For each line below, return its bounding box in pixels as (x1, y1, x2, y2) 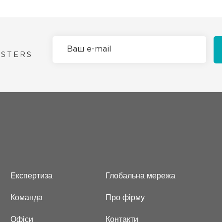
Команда (10, 193, 43, 202)
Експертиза (10, 171, 53, 180)
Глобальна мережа (106, 171, 176, 180)
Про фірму (106, 193, 145, 202)
